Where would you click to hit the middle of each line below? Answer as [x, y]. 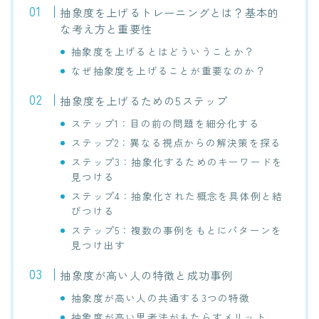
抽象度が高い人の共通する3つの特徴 [161, 298]
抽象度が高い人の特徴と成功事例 [147, 275]
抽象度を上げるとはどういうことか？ [163, 52]
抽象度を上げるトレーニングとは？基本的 [170, 12]
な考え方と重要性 [106, 29]
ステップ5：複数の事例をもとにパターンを [177, 230]
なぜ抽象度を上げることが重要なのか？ [169, 71]
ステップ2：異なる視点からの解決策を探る [177, 143]
